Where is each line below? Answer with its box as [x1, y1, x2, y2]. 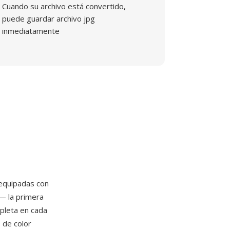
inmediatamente [2, 26, 60, 36]
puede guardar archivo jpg [2, 13, 95, 24]
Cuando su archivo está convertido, [2, 1, 126, 11]
